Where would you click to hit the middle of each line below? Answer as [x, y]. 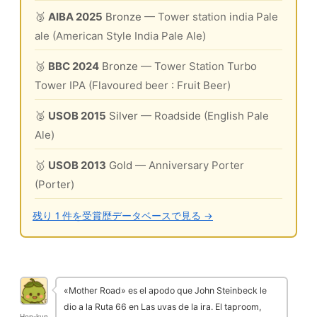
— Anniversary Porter [190, 166]
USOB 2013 [77, 166]
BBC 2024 [74, 67]
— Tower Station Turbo [199, 67]
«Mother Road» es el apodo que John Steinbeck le [165, 291]
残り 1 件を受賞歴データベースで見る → [123, 216]
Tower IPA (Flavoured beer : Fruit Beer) [133, 86]
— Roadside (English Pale [205, 116]
